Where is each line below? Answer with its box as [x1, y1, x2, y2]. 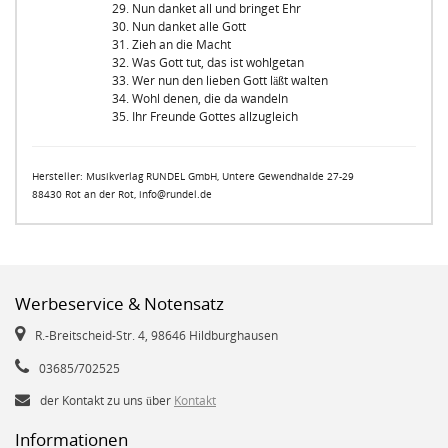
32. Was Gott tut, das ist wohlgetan [112, 54, 304, 71]
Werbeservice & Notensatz [15, 292, 224, 315]
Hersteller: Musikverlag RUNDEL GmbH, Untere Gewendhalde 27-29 [32, 169, 354, 183]
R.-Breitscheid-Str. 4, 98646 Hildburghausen [35, 327, 278, 344]
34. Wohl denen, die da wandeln [112, 90, 288, 107]
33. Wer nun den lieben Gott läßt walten [112, 72, 328, 89]
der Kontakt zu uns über [40, 392, 174, 409]
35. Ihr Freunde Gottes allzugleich [112, 108, 301, 125]
